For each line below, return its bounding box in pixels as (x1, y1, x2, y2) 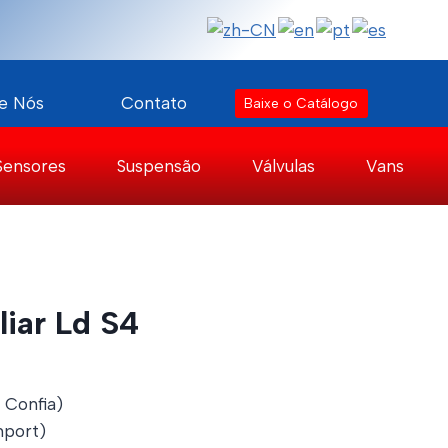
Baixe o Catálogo (244, 95, 359, 112)
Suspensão (116, 155, 201, 176)
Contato (120, 93, 187, 114)
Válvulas (251, 155, 315, 176)
